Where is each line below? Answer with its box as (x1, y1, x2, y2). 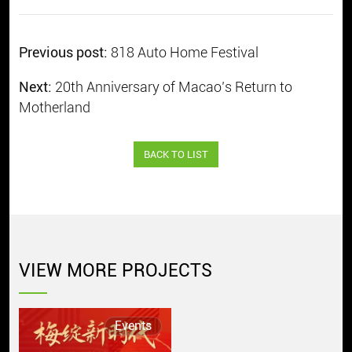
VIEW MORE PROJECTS (18, 259, 212, 281)
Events (114, 318, 152, 333)
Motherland (18, 99, 90, 116)
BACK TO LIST (144, 148, 208, 161)
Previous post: (18, 44, 111, 61)
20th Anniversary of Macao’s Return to (54, 79, 292, 96)
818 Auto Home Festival (110, 44, 258, 61)
